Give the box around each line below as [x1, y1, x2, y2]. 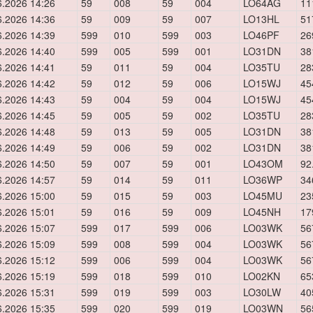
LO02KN [243, 269, 280, 283]
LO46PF [243, 28, 279, 42]
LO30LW [243, 285, 281, 299]
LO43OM [243, 156, 283, 170]
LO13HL [243, 12, 279, 26]
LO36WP [243, 173, 282, 187]
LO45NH [243, 205, 281, 219]
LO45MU [243, 189, 282, 203]
